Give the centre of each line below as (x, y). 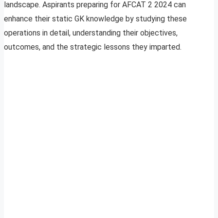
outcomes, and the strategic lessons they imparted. (93, 47)
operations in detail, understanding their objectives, (91, 33)
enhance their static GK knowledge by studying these (95, 19)
